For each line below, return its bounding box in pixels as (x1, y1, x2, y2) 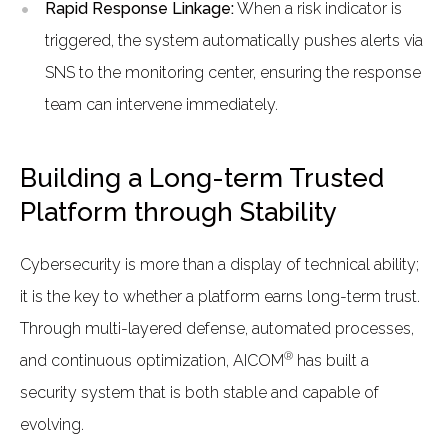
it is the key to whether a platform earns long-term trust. (20, 286, 420, 306)
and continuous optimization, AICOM (20, 350, 284, 370)
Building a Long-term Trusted (20, 162, 384, 193)
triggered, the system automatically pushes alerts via (45, 30, 423, 50)
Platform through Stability (20, 196, 337, 227)
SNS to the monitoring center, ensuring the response (45, 62, 421, 82)
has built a (293, 350, 369, 370)
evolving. (20, 414, 84, 434)
